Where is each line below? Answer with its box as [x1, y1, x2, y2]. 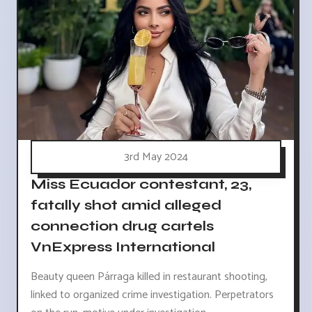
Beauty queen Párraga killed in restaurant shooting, [31, 267, 267, 287]
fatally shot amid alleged [31, 196, 221, 214]
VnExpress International [31, 238, 215, 256]
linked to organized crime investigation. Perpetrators [31, 286, 274, 305]
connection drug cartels [31, 217, 214, 235]
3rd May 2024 [124, 148, 188, 167]
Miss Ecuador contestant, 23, [31, 175, 251, 194]
